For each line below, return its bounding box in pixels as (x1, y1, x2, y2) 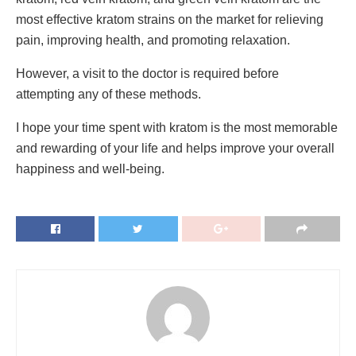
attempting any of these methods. (16, 87, 204, 102)
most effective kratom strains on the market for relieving (16, 13, 323, 27)
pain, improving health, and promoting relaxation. (16, 33, 290, 48)
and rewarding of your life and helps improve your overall (16, 141, 335, 156)
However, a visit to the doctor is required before (16, 67, 279, 81)
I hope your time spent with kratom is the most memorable (16, 121, 338, 135)
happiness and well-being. (16, 162, 164, 176)
